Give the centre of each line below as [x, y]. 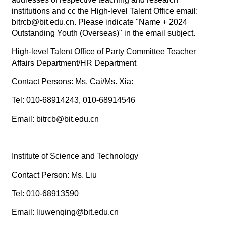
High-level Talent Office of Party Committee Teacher [103, 52]
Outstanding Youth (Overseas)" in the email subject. [103, 33]
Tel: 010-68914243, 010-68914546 [74, 100]
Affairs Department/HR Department [75, 63]
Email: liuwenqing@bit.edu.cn [65, 212]
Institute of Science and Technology [76, 156]
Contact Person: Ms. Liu [54, 175]
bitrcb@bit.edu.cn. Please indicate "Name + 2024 [99, 22]
